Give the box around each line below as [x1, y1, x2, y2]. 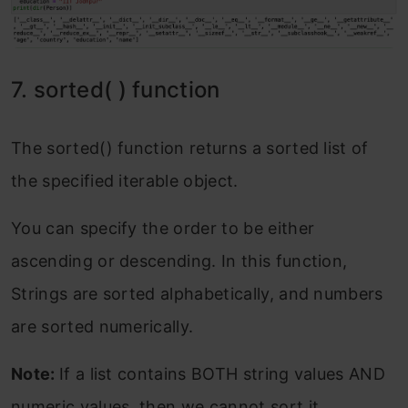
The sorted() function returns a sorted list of [11, 138, 369, 158]
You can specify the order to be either [11, 219, 315, 239]
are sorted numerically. [11, 317, 194, 337]
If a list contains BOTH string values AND [58, 364, 386, 384]
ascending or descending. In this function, [11, 251, 348, 271]
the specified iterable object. [11, 171, 239, 191]
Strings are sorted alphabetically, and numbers [11, 284, 383, 304]
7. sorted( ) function [11, 76, 220, 104]
